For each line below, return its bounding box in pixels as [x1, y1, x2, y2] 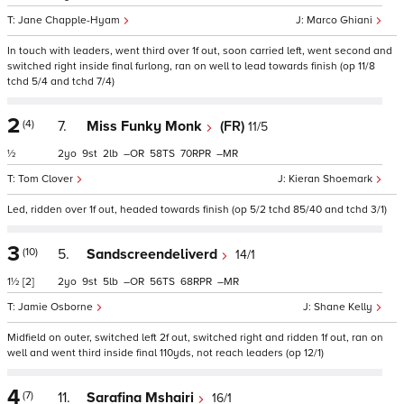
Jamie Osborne [18, 300, 96, 314]
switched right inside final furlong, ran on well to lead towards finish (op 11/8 [7, 60, 375, 73]
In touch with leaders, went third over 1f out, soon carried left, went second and [7, 44, 392, 58]
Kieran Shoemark [289, 172, 375, 186]
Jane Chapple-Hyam [18, 14, 123, 27]
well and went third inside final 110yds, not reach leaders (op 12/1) [7, 346, 324, 360]
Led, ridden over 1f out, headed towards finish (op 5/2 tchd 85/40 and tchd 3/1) [7, 203, 387, 216]
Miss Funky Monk [87, 117, 206, 135]
